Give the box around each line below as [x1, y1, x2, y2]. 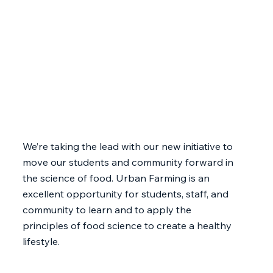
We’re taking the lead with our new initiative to [23, 139, 233, 152]
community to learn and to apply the [23, 202, 192, 216]
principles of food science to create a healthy [23, 218, 232, 232]
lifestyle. [23, 234, 60, 247]
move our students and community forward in [23, 155, 234, 168]
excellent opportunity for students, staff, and [23, 186, 229, 200]
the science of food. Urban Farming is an [23, 171, 210, 184]
